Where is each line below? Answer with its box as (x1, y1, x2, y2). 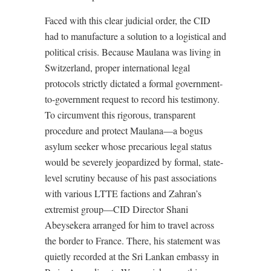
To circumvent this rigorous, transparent (45, 108, 195, 121)
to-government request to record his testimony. (45, 93, 220, 105)
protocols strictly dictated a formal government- (45, 77, 223, 90)
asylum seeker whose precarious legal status (45, 140, 212, 152)
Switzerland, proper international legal (45, 61, 190, 74)
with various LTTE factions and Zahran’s (45, 187, 201, 200)
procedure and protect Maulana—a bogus (45, 124, 203, 137)
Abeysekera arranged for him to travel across (45, 218, 214, 231)
